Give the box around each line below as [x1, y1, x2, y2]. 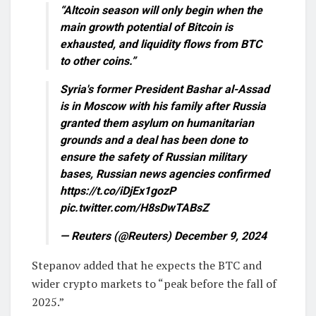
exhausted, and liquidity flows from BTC [60, 37, 262, 51]
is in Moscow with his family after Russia [60, 99, 266, 114]
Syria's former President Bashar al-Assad [60, 83, 269, 97]
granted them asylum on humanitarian [60, 116, 254, 130]
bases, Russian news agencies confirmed [60, 167, 269, 181]
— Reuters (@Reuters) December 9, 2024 [60, 229, 267, 243]
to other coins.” [60, 54, 136, 68]
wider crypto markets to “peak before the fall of [32, 276, 276, 292]
